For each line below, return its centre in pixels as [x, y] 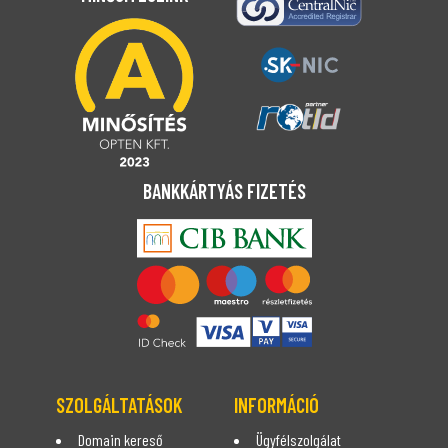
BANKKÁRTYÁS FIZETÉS [224, 191]
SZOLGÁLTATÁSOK [119, 405]
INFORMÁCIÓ [276, 405]
